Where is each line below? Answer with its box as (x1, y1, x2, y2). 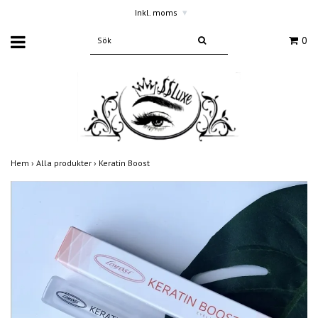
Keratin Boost (99, 158, 152, 168)
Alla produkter (36, 158, 94, 168)
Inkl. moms (135, 7, 180, 18)
